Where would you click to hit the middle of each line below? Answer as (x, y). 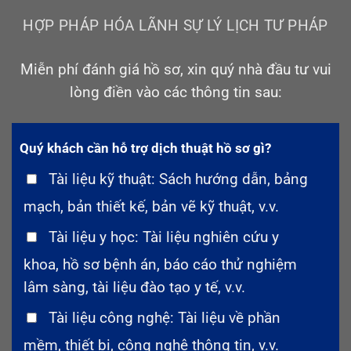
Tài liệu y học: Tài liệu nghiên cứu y (164, 237)
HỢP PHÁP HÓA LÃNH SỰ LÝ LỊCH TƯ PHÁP (175, 26)
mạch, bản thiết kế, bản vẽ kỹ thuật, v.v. (151, 206)
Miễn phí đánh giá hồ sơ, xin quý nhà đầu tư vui (175, 69)
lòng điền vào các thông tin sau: (175, 92)
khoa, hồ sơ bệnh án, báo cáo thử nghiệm (160, 264)
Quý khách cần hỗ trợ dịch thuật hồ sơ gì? (145, 148)
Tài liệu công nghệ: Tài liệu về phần (165, 318)
